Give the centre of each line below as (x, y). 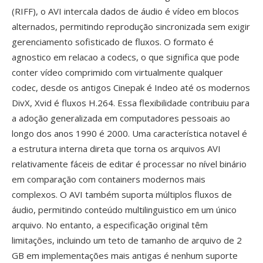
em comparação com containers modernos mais (109, 179)
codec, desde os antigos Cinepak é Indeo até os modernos (131, 87)
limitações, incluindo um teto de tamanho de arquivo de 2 (127, 240)
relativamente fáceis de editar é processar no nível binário (129, 164)
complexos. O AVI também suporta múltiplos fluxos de (122, 194)
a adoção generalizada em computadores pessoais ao (121, 118)
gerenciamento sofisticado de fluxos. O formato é (113, 42)
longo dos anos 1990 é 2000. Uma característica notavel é (129, 133)
